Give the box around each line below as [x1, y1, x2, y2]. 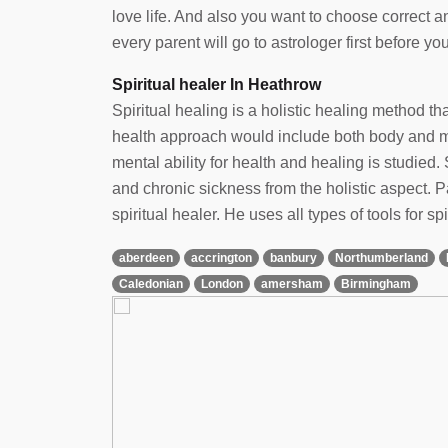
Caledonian [119, 276, 183, 291]
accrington [191, 250, 252, 265]
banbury [270, 250, 317, 265]
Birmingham [341, 276, 411, 291]
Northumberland [335, 250, 428, 265]
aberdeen [119, 250, 173, 265]
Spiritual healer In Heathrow [112, 75, 321, 93]
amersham [261, 276, 323, 291]
